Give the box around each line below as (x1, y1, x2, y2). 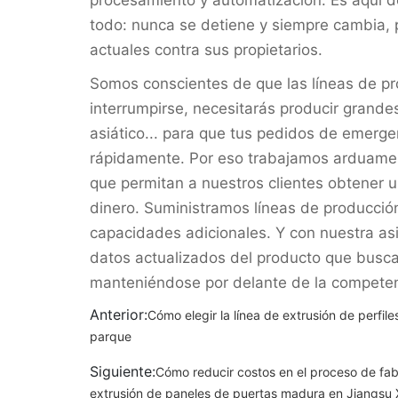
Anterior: (90, 305, 147, 323)
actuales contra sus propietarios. (90, 40, 322, 59)
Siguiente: (90, 362, 155, 380)
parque (90, 328, 131, 344)
